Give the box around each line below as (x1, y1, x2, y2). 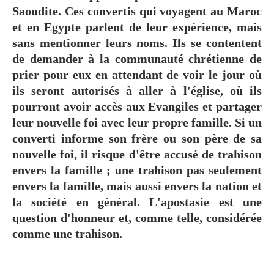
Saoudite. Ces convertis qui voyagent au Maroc (12, 4, 262, 18)
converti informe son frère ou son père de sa (12, 131, 262, 145)
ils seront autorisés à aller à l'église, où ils (12, 83, 262, 97)
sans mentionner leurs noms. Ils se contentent (12, 35, 262, 50)
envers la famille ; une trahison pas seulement (12, 163, 262, 177)
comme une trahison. (12, 226, 125, 240)
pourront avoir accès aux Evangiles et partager (12, 99, 262, 113)
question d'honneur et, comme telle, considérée (12, 210, 262, 224)
